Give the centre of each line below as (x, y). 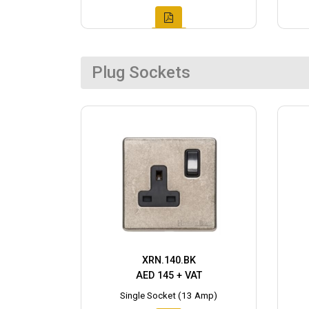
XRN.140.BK (169, 260)
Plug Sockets (141, 72)
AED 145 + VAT (169, 275)
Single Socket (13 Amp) (169, 295)
